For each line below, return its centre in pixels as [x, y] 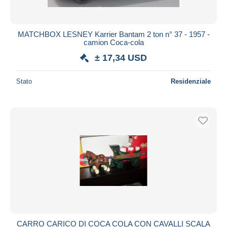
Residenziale [191, 81]
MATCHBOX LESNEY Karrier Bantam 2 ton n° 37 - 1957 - [113, 34]
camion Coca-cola [113, 42]
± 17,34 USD [121, 58]
